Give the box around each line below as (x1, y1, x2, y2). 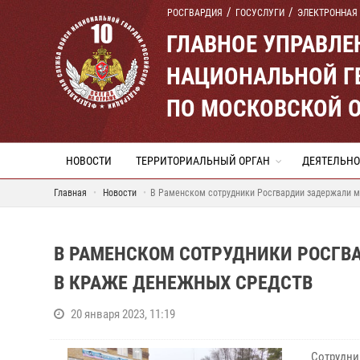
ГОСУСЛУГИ (235, 7, 284, 18)
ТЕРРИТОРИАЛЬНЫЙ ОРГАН (136, 154, 270, 167)
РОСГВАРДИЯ (167, 7, 223, 18)
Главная (54, 187, 87, 198)
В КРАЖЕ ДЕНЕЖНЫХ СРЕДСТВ (54, 272, 313, 294)
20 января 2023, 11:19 (71, 307, 175, 321)
